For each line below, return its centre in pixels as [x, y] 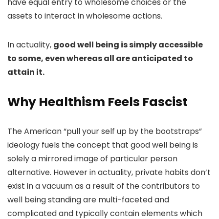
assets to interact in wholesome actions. [85, 16]
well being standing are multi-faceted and [88, 200]
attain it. [26, 72]
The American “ [37, 131]
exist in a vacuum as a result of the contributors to [104, 186]
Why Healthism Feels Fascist [98, 102]
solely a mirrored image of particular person [92, 159]
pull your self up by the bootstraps [133, 131]
